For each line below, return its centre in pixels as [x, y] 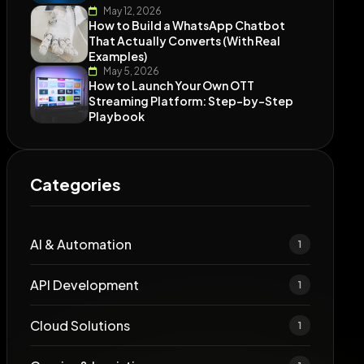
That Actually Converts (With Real [184, 41]
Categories [75, 184]
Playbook [116, 116]
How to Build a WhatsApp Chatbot [186, 25]
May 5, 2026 [130, 71]
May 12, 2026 [131, 11]
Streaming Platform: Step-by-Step [191, 101]
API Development [84, 285]
